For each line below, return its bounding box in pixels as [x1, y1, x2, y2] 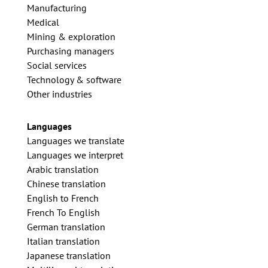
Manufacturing [26, 2, 87, 14]
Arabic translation [26, 163, 99, 176]
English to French [26, 192, 99, 205]
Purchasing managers [26, 45, 114, 57]
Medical [26, 16, 59, 29]
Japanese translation [26, 249, 111, 262]
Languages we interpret [26, 149, 123, 162]
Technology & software [26, 74, 121, 86]
